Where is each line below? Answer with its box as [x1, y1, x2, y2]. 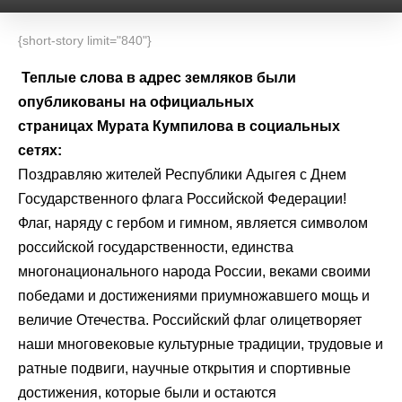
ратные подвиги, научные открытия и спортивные [18, 361, 351, 376]
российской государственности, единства [18, 240, 293, 255]
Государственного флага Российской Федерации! [18, 191, 346, 206]
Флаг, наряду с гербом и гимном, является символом [18, 215, 368, 231]
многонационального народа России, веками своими [18, 264, 371, 279]
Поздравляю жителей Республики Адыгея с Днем [18, 167, 346, 182]
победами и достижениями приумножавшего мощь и [18, 288, 370, 303]
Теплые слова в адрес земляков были [18, 70, 296, 85]
